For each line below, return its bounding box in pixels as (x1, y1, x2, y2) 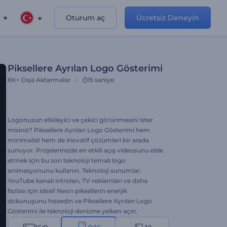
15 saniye (88, 76, 114, 84)
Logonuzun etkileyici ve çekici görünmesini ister (8, 116, 153, 124)
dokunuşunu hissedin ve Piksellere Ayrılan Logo (8, 197, 152, 205)
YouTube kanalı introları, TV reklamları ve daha (8, 177, 147, 184)
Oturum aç (66, 13, 105, 22)
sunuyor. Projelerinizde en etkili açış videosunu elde (8, 146, 163, 154)
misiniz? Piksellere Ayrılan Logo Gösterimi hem (8, 126, 150, 134)
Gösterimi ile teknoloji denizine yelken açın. (8, 207, 137, 215)
